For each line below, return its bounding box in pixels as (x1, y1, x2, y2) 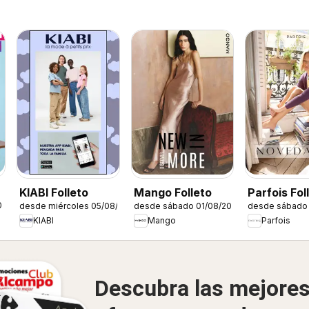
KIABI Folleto (19, 185, 89, 199)
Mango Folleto (133, 185, 212, 199)
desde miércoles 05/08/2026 (19, 200, 139, 211)
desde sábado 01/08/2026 (133, 200, 242, 211)
